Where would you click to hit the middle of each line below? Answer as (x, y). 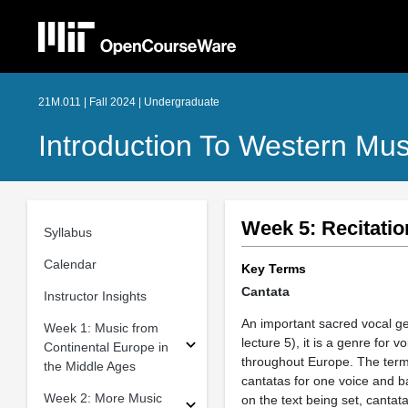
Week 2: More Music (102, 398)
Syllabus (67, 232)
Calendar (70, 264)
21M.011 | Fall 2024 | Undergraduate (129, 102)
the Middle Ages (89, 366)
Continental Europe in (106, 347)
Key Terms (273, 269)
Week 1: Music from (101, 327)
